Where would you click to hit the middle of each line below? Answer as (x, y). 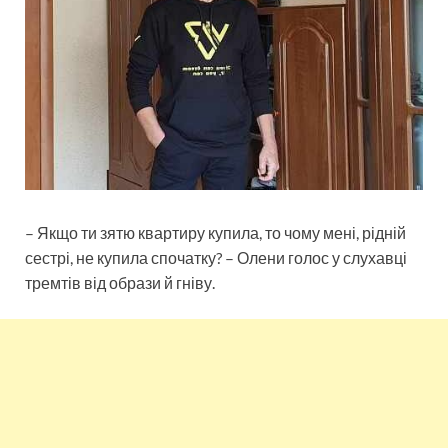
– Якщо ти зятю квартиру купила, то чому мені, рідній (215, 232)
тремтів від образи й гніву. (120, 282)
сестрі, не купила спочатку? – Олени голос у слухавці (216, 257)
